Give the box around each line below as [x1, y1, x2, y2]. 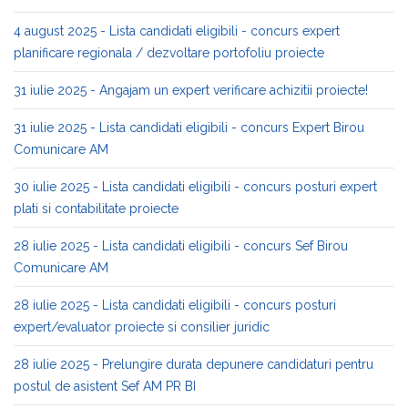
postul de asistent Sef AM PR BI [14, 379, 196, 393]
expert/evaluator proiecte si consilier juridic [14, 320, 270, 334]
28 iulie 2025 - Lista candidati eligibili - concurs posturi [14, 298, 336, 312]
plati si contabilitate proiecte [14, 201, 178, 216]
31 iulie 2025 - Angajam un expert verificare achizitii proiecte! [14, 83, 368, 97]
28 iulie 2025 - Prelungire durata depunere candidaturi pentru [14, 357, 373, 372]
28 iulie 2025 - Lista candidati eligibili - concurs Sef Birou [14, 239, 348, 253]
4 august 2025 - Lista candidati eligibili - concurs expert [14, 24, 340, 38]
